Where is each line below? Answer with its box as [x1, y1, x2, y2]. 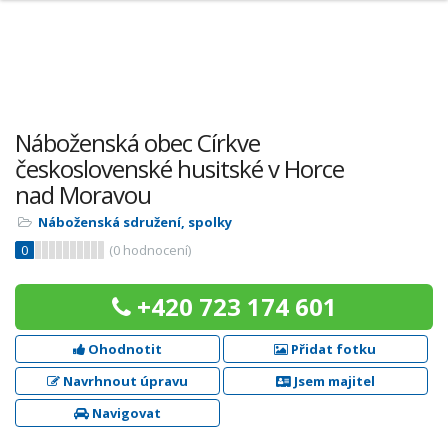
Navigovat [88, 404, 161, 422]
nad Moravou [15, 178, 151, 211]
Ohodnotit [84, 340, 162, 358]
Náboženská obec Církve [15, 126, 260, 159]
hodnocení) [120, 241, 191, 259]
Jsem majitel [290, 372, 375, 390]
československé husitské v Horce [15, 152, 344, 185]
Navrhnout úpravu [59, 372, 188, 390]
